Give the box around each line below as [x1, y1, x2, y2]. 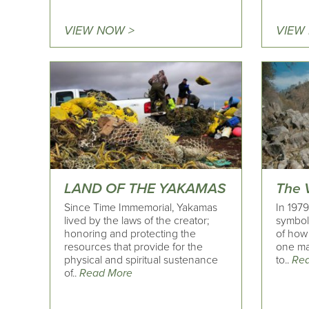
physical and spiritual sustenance [64, 253, 218, 267]
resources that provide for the [64, 240, 203, 254]
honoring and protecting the [64, 227, 196, 241]
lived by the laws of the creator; [64, 214, 209, 228]
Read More [79, 266, 132, 280]
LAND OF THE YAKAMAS [64, 179, 226, 197]
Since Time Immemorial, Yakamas [64, 201, 217, 215]
